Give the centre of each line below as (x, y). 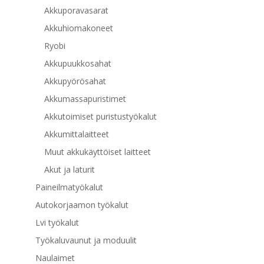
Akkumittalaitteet (76, 134)
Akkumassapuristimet (85, 99)
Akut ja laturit (69, 170)
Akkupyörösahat (75, 81)
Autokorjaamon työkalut (82, 205)
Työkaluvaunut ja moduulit (86, 240)
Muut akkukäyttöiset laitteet (97, 152)
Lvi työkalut (57, 223)
